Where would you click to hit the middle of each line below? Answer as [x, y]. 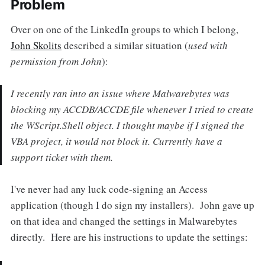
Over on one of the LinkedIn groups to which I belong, [124, 30]
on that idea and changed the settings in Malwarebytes [124, 221]
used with [208, 46]
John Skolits [36, 46]
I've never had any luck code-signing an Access [109, 189]
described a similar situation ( [125, 46]
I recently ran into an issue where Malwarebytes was [120, 93]
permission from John [56, 62]
